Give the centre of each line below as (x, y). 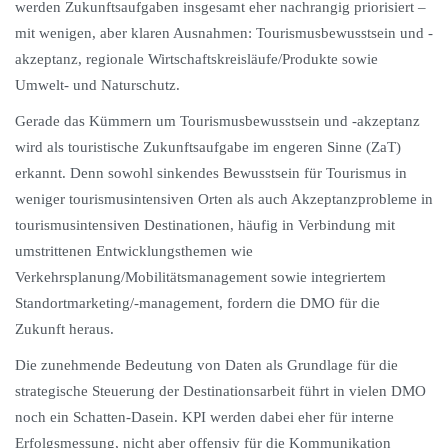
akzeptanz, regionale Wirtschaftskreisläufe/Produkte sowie (196, 59)
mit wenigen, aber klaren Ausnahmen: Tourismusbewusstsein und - (224, 33)
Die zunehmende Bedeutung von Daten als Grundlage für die (206, 365)
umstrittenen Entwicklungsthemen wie (134, 251)
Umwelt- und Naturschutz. (97, 85)
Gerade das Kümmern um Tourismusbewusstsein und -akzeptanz (217, 121)
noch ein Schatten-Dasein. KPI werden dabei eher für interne (204, 417)
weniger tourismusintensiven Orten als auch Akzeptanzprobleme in (224, 199)
